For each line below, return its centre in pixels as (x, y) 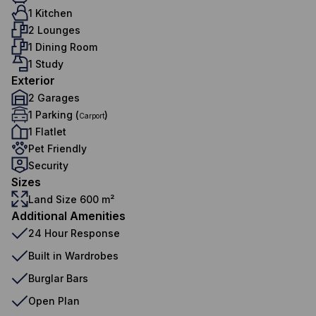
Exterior (33, 80)
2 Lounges (54, 30)
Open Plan (54, 300)
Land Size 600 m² (71, 199)
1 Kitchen (50, 13)
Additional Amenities (68, 216)
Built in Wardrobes (73, 255)
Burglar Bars (58, 278)
